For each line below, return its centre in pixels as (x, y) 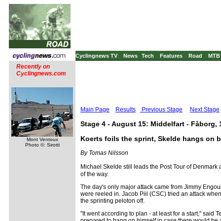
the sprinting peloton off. (112, 201)
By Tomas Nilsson (104, 153)
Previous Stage (161, 109)
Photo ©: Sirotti (42, 145)
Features (171, 56)
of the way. (94, 174)
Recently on (33, 67)
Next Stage (205, 109)
